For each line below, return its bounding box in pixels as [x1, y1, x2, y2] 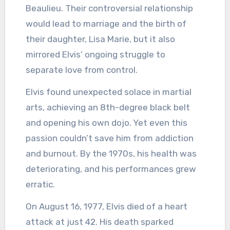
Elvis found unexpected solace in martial [25, 87, 191, 98]
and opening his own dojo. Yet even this [25, 118, 187, 128]
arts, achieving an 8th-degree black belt [25, 102, 190, 113]
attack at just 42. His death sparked [25, 216, 174, 227]
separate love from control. [25, 65, 138, 75]
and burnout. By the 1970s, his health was [25, 148, 197, 159]
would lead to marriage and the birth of [25, 18, 186, 29]
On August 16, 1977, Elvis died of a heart [25, 201, 187, 212]
